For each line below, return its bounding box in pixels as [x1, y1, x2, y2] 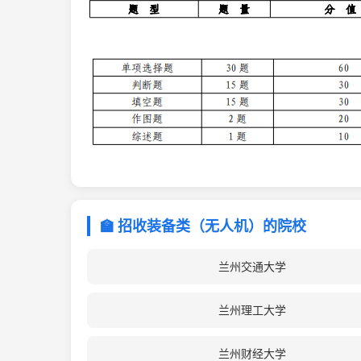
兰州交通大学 [218, 259, 286, 273]
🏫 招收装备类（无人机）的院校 [100, 218, 306, 234]
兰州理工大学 [218, 303, 286, 317]
